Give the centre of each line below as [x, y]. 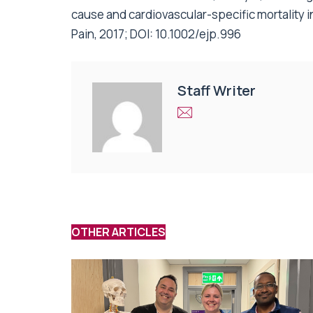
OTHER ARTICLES [118, 232]
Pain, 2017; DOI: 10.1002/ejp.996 [156, 34]
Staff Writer [217, 90]
